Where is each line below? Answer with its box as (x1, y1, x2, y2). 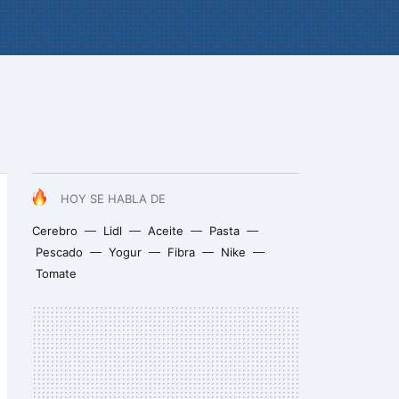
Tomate (36, 266, 77, 281)
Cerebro (32, 224, 77, 238)
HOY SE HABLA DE (61, 191, 166, 206)
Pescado (36, 245, 83, 259)
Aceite (148, 224, 183, 238)
